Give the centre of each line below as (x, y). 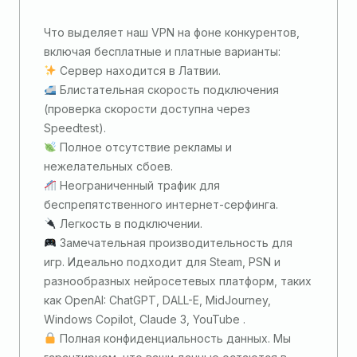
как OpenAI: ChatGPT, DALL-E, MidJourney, (157, 300)
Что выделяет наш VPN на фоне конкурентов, (172, 32)
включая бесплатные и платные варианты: (162, 51)
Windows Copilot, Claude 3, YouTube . (145, 319)
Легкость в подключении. (129, 224)
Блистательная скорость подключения (167, 90)
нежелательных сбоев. (108, 166)
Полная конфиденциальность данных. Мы (173, 338)
